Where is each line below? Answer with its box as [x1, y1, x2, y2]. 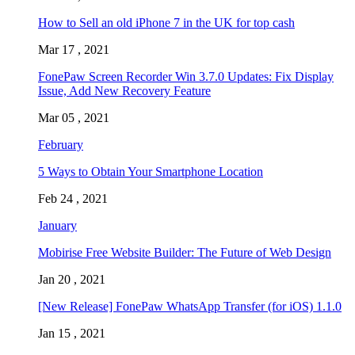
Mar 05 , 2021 [38, 111, 109, 125]
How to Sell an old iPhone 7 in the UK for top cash [38, 16, 295, 30]
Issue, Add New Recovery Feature [38, 84, 211, 98]
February [38, 138, 83, 152]
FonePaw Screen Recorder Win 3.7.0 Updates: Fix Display [38, 70, 334, 84]
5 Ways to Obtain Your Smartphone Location [38, 165, 263, 179]
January [38, 219, 77, 233]
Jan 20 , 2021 [38, 273, 105, 287]
